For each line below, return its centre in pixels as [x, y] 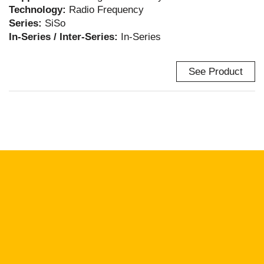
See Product [216, 72]
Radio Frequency [106, 10]
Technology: [39, 10]
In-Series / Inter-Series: [65, 37]
